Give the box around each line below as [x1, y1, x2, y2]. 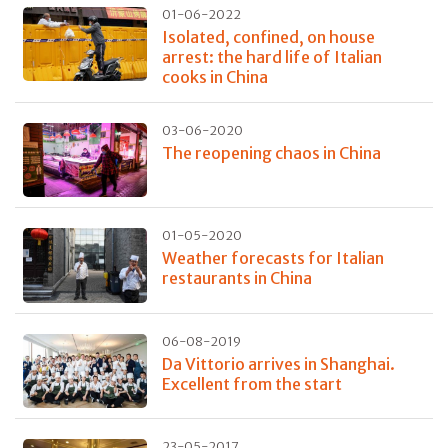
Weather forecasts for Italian [161, 248, 384, 269]
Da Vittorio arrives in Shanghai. [161, 353, 395, 374]
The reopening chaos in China [161, 142, 381, 163]
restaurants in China [161, 268, 312, 289]
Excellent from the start [161, 373, 342, 394]
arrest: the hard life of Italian [161, 46, 382, 67]
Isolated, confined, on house [161, 26, 375, 47]
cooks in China [161, 66, 268, 87]
